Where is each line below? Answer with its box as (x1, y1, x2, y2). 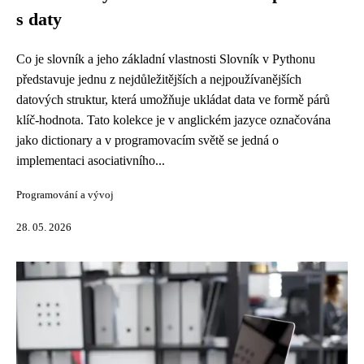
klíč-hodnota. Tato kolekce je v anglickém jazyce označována (16, 113, 331, 127)
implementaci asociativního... (16, 154, 165, 167)
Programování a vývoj (16, 189, 114, 201)
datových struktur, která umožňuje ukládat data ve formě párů (16, 93, 330, 106)
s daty (16, 10, 62, 29)
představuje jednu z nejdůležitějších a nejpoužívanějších (16, 72, 301, 86)
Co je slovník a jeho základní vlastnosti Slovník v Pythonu (16, 52, 315, 66)
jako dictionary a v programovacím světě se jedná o (16, 133, 279, 147)
